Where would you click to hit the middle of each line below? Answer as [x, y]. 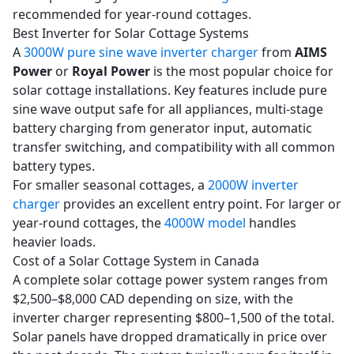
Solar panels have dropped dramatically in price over [170, 337]
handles [271, 223]
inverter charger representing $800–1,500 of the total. [173, 318]
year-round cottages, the [88, 223]
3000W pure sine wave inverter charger [141, 52]
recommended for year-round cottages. [132, 14]
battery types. [54, 166]
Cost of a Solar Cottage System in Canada [136, 261]
